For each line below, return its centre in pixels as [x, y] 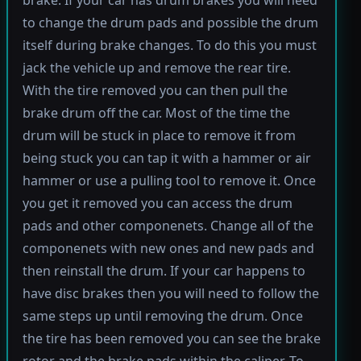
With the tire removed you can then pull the [155, 91]
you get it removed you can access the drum [157, 203]
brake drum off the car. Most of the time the [156, 113]
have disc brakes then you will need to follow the [170, 294]
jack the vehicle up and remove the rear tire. [156, 68]
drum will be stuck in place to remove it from [159, 136]
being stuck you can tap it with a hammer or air [166, 158]
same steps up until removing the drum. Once [162, 316]
